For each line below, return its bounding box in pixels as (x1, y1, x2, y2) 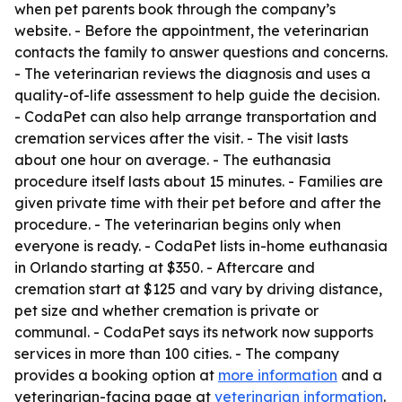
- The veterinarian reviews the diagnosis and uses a (14, 65, 371, 83)
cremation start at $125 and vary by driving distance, (14, 280, 382, 298)
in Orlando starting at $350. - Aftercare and (14, 258, 315, 276)
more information (218, 366, 337, 384)
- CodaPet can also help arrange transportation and (14, 108, 377, 126)
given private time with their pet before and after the (14, 194, 381, 212)
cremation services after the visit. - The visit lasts (14, 129, 348, 147)
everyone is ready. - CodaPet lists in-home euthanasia (14, 237, 388, 255)
